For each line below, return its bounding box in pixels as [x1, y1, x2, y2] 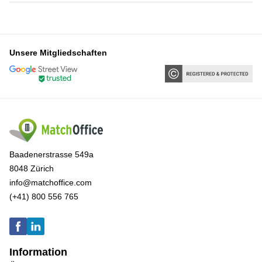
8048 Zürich [9, 164, 54, 174]
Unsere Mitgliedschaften [9, 48, 107, 58]
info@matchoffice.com [9, 178, 92, 188]
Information [9, 246, 67, 258]
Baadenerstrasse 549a [9, 150, 94, 160]
